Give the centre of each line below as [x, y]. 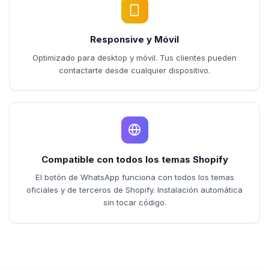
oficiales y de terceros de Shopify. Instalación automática [134, 190]
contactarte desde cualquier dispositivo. [134, 70]
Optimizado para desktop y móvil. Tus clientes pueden [134, 57]
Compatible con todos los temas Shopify [134, 159]
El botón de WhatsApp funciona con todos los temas [134, 177]
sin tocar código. [134, 202]
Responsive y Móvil [134, 40]
